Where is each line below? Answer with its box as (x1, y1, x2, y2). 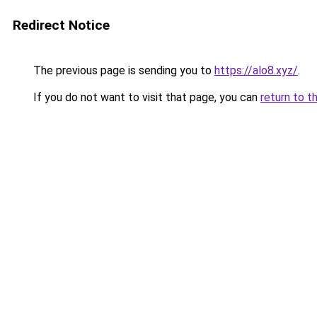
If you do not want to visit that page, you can (30, 91, 260, 104)
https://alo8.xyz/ (214, 64, 298, 77)
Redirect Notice (13, 17, 110, 33)
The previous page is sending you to (30, 64, 214, 77)
